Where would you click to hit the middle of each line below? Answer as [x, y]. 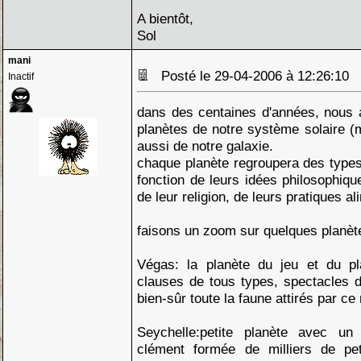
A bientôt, [165, 19]
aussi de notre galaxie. [205, 146]
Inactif [21, 77]
